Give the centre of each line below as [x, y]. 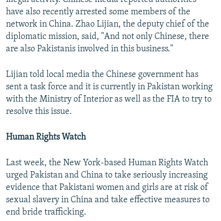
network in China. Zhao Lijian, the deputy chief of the [108, 25]
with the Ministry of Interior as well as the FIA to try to [109, 100]
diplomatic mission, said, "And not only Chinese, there [108, 37]
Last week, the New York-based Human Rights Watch [107, 163]
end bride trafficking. [46, 213]
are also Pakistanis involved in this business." [90, 49]
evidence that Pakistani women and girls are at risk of [107, 188]
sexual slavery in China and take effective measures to [108, 200]
